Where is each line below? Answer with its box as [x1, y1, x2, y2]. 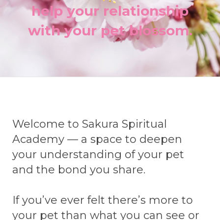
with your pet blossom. [27, 22, 192, 39]
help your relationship [31, 2, 189, 19]
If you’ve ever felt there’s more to [12, 193, 193, 207]
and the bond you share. [12, 163, 145, 176]
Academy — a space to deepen [12, 133, 182, 146]
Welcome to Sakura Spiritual [12, 117, 167, 131]
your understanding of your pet [12, 148, 184, 161]
